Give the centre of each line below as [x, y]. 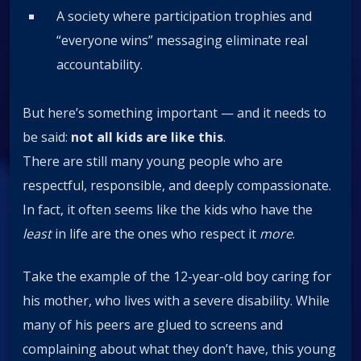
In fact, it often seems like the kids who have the [168, 210]
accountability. [100, 64]
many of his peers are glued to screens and [153, 324]
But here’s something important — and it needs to [174, 113]
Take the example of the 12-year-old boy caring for [177, 276]
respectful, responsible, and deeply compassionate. [177, 186]
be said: [47, 137]
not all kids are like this [147, 137]
